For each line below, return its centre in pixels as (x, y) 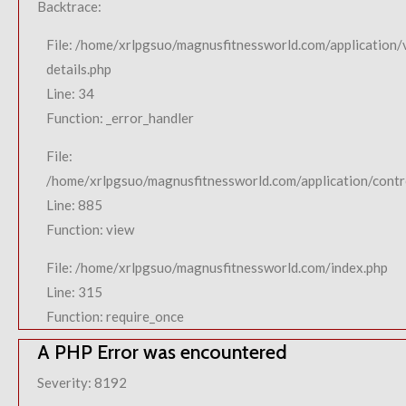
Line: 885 (74, 205)
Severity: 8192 (82, 382)
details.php (79, 69)
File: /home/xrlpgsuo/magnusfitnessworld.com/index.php (217, 267)
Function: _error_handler (120, 118)
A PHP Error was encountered (162, 352)
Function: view (90, 229)
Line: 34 (70, 93)
